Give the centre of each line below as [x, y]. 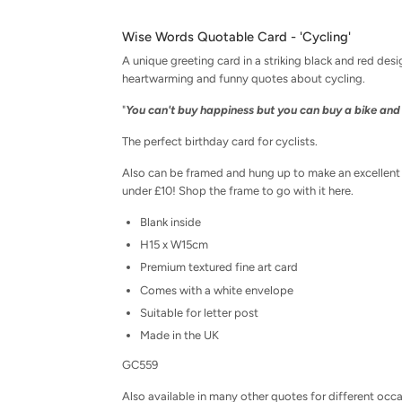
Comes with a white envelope [217, 290]
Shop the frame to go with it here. [266, 191]
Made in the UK [179, 335]
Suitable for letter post [199, 312]
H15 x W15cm [174, 245]
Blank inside [170, 223]
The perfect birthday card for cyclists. [220, 142]
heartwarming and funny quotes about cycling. [244, 79]
